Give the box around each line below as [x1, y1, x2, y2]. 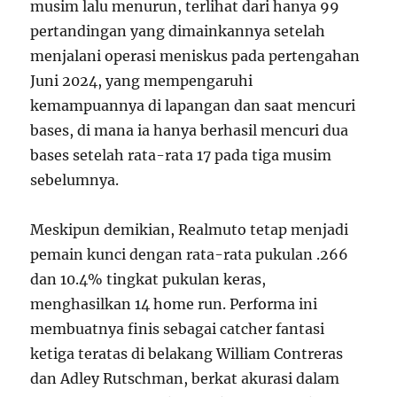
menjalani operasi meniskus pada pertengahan [30, 47, 361, 65]
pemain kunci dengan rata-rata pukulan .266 [30, 245, 349, 263]
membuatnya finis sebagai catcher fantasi [30, 320, 325, 338]
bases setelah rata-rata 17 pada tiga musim [30, 146, 332, 164]
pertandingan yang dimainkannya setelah [30, 22, 326, 40]
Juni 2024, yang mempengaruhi [30, 72, 253, 90]
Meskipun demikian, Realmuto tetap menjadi [30, 221, 349, 238]
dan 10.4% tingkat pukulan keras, [30, 270, 267, 288]
